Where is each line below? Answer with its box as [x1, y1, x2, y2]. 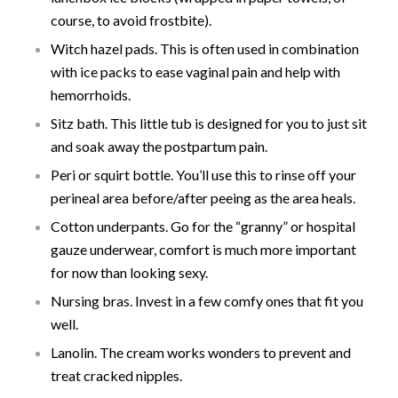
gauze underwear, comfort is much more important [50, 240, 356, 258]
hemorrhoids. [50, 85, 131, 103]
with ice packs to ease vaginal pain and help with [50, 62, 340, 80]
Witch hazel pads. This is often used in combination [50, 39, 359, 57]
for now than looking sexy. [50, 263, 208, 281]
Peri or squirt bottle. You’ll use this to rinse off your [50, 165, 356, 183]
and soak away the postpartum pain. [50, 137, 267, 155]
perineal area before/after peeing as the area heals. [50, 188, 355, 206]
